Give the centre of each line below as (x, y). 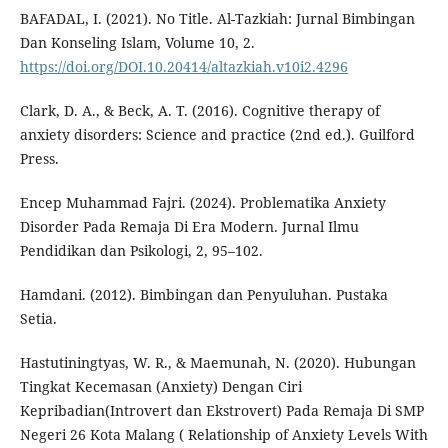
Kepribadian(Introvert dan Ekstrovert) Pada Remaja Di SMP (221, 411)
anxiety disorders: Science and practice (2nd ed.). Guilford (217, 135)
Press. (39, 159)
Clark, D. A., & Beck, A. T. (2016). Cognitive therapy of (199, 111)
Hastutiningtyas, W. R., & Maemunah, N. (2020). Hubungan (217, 363)
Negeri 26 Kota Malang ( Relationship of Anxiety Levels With (223, 435)
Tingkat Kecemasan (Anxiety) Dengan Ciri (160, 387)
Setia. (38, 319)
